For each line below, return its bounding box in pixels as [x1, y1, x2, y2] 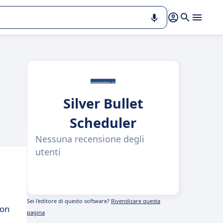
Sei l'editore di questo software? [27, 197, 111, 205]
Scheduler [70, 113, 136, 132]
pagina [27, 209, 45, 216]
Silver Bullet [63, 94, 143, 112]
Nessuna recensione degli [35, 133, 144, 145]
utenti [35, 146, 61, 158]
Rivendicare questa [111, 197, 160, 205]
